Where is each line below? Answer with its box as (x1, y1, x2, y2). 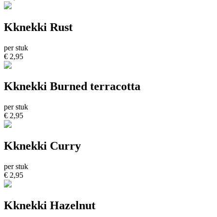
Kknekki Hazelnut (4, 199, 95, 212)
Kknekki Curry (4, 139, 81, 153)
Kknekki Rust (4, 20, 73, 33)
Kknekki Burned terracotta (4, 80, 140, 93)
